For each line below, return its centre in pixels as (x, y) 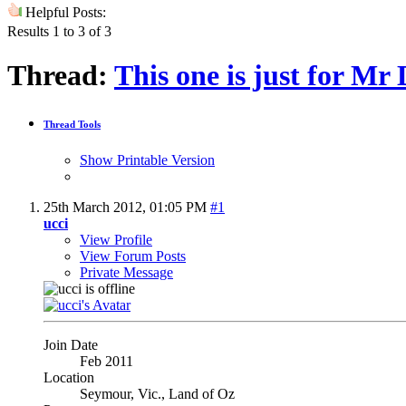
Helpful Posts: (64, 12)
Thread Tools (72, 124)
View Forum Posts (133, 256)
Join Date (71, 344)
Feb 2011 (106, 361)
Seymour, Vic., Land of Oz (157, 393)
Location (69, 377)
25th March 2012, (97, 207)
